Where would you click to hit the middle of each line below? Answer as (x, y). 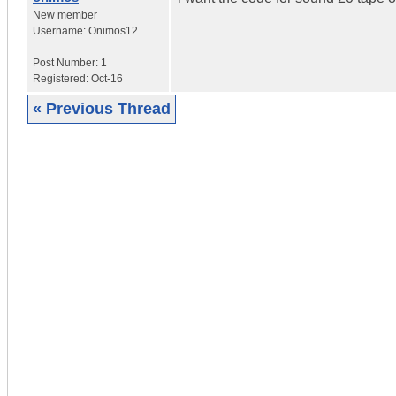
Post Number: (67, 62)
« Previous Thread (102, 108)
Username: (61, 30)
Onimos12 (113, 30)
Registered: (62, 78)
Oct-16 (107, 78)
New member (65, 15)
